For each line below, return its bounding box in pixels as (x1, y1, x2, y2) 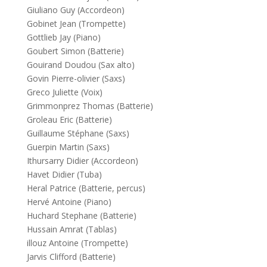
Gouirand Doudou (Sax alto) (26, 59, 135, 70)
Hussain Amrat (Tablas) (26, 223, 117, 235)
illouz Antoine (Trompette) (26, 237, 128, 249)
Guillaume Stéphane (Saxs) (26, 128, 129, 139)
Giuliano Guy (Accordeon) (26, 4, 125, 15)
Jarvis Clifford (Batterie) (26, 251, 116, 262)
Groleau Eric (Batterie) (26, 114, 112, 125)
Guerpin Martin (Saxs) (26, 141, 110, 153)
